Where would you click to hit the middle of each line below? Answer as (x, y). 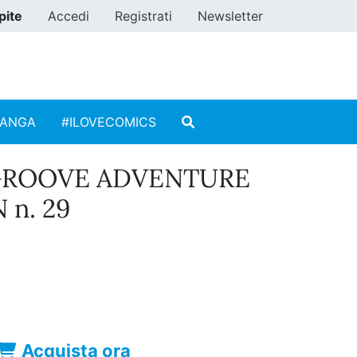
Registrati (143, 16)
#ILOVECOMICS (109, 122)
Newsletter (230, 16)
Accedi (69, 16)
